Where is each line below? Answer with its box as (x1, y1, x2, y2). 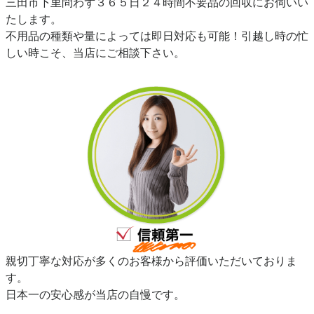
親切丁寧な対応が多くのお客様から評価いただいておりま (6, 253, 297, 268)
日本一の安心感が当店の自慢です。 (6, 287, 185, 301)
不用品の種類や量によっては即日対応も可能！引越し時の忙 (6, 29, 308, 43)
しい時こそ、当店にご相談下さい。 (6, 46, 185, 60)
